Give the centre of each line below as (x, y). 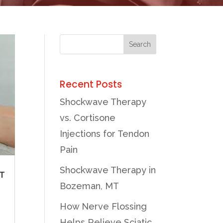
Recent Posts (91, 84)
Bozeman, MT (90, 186)
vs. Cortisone (88, 117)
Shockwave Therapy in (108, 170)
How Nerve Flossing (104, 206)
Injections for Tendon (105, 133)
